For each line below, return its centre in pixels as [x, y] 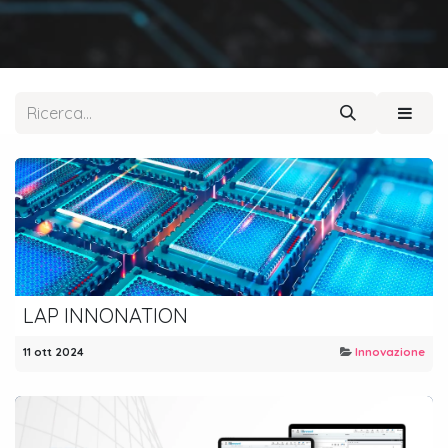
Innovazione [390, 352]
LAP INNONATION [105, 316]
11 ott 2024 [53, 352]
